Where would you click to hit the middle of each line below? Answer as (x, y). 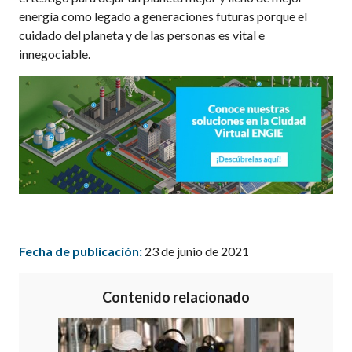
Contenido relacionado (176, 297)
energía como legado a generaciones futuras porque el (163, 16)
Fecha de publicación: (81, 251)
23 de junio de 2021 (196, 251)
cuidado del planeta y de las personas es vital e (142, 35)
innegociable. (55, 53)
